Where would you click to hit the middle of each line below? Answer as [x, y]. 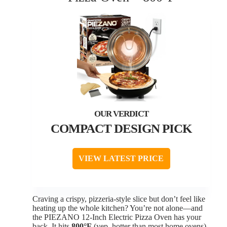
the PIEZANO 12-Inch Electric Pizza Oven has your [117, 217]
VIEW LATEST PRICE [121, 159]
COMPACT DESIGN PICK [121, 129]
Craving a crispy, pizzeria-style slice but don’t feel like [119, 199]
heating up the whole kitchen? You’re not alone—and [118, 208]
